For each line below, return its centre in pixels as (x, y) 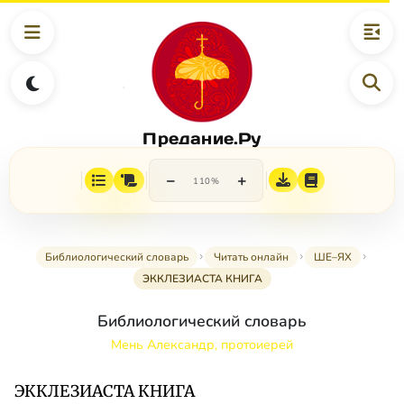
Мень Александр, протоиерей (202, 345)
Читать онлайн (251, 257)
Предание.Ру (202, 138)
